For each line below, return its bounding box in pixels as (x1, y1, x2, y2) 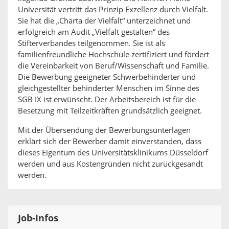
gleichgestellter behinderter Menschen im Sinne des (18, 84, 199, 93)
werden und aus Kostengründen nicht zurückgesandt (18, 159, 203, 169)
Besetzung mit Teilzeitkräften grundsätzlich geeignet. (18, 106, 202, 116)
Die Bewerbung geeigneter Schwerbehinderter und (18, 73, 196, 82)
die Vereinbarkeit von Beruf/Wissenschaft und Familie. (18, 61, 209, 71)
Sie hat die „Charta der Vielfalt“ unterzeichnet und (18, 16, 191, 26)
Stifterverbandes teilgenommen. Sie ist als (18, 39, 165, 48)
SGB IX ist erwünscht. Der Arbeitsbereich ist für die (18, 95, 196, 104)
